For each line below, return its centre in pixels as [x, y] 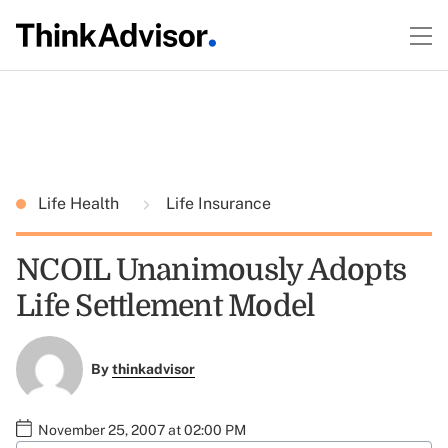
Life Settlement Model [165, 306]
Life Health [80, 203]
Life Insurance [216, 203]
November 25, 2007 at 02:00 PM [142, 429]
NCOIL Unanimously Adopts [211, 270]
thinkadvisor [153, 369]
